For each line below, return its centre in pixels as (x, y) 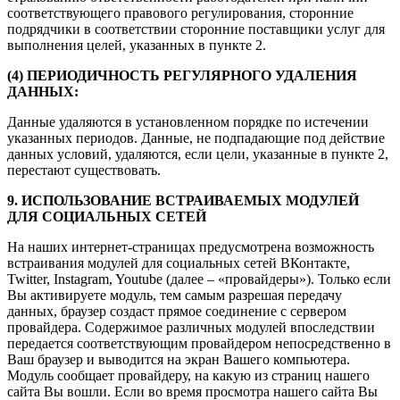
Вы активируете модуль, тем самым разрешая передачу (175, 295)
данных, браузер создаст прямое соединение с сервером (177, 311)
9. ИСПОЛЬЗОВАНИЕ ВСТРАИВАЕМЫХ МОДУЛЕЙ (183, 200)
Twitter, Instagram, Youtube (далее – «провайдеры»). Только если (199, 279)
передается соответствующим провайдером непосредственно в (199, 343)
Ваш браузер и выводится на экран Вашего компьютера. (179, 359)
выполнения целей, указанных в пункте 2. (137, 45)
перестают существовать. (84, 170)
